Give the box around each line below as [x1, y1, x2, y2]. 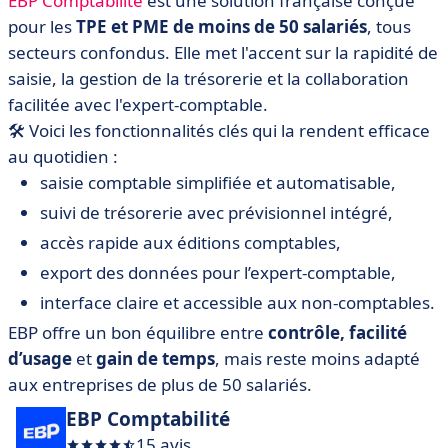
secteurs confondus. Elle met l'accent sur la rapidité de [8, 41, 438, 65]
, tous [367, 15, 411, 39]
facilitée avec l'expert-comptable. [8, 93, 268, 117]
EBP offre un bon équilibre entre [8, 321, 268, 345]
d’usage [8, 347, 72, 371]
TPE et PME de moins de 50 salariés [76, 15, 367, 39]
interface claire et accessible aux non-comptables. [40, 291, 435, 315]
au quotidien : [8, 145, 118, 169]
